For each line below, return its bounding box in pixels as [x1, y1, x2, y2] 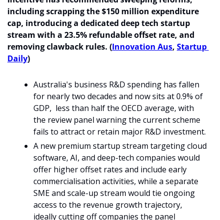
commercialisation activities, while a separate [33, 176, 198, 187]
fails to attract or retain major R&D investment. [33, 126, 206, 137]
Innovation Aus [112, 41, 172, 52]
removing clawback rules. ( [7, 41, 112, 52]
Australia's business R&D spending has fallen [33, 79, 199, 90]
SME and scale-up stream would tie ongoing [33, 188, 195, 198]
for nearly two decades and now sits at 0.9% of [33, 91, 203, 102]
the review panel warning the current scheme [33, 114, 200, 125]
